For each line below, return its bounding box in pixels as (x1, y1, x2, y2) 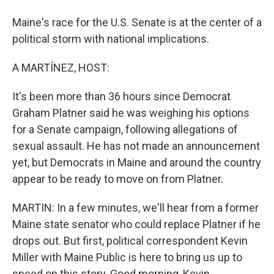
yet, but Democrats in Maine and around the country (12, 156, 261, 169)
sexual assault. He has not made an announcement (12, 139, 260, 152)
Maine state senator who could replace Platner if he (12, 218, 261, 231)
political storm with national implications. (12, 32, 209, 45)
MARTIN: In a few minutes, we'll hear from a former (12, 201, 259, 214)
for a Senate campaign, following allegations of (12, 123, 238, 136)
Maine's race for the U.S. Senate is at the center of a (12, 16, 262, 29)
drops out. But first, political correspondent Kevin (12, 234, 248, 247)
